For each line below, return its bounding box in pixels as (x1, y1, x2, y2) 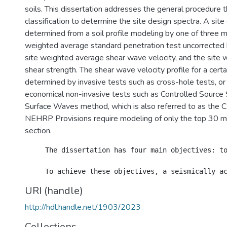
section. (25, 125, 52, 136)
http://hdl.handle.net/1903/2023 (25, 202, 141, 213)
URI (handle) (25, 184, 83, 198)
